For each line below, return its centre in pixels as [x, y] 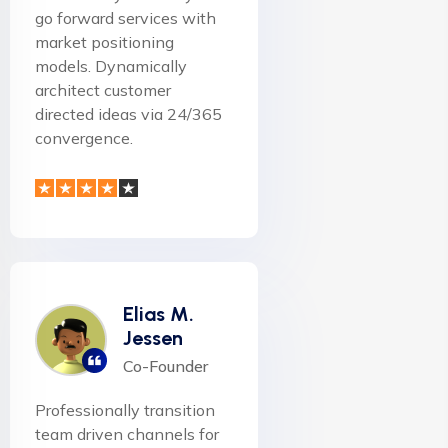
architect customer [103, 90]
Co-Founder [165, 366]
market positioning [104, 42]
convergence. [84, 138]
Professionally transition [125, 410]
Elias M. [158, 314]
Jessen [153, 338]
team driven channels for [127, 434]
